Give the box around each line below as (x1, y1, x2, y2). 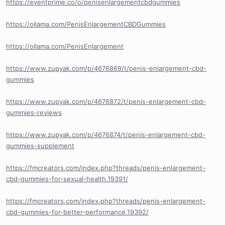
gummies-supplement (6, 142, 74, 150)
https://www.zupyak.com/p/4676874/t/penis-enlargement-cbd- (6, 131, 205, 139)
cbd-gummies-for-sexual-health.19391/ (6, 175, 128, 183)
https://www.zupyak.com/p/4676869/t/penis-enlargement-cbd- (6, 64, 206, 73)
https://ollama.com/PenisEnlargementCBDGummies (6, 20, 166, 29)
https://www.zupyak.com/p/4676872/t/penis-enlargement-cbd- (6, 97, 206, 106)
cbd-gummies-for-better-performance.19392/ (6, 208, 149, 216)
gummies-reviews (6, 108, 62, 117)
